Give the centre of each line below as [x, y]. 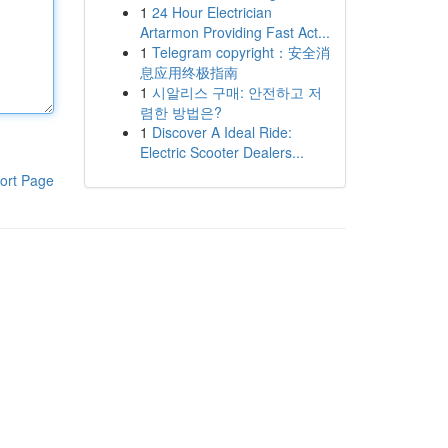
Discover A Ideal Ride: [221, 132]
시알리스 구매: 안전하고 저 [236, 92]
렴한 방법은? [180, 112]
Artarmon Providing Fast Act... [234, 32]
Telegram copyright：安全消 [240, 52]
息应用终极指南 [188, 72]
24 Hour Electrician [211, 12]
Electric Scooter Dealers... [221, 152]
